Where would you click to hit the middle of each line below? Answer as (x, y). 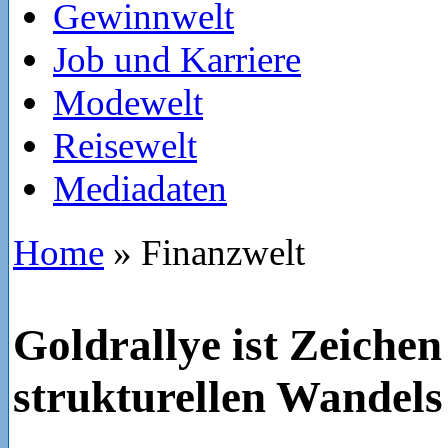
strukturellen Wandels (228, 397)
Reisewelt (125, 145)
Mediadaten (140, 188)
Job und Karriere (177, 59)
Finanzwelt (218, 252)
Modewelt (128, 102)
